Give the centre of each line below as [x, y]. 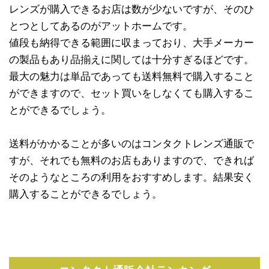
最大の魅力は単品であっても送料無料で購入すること [131, 77]
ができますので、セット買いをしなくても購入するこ [131, 94]
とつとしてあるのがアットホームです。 [101, 26]
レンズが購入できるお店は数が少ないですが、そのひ [131, 10]
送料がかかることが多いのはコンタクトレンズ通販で [131, 144]
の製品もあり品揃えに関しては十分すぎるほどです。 [131, 60]
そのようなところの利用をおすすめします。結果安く [131, 178]
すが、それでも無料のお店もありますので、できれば [131, 161]
